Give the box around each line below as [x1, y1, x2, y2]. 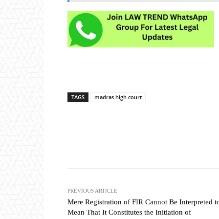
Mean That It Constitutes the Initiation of [67, 208, 191, 217]
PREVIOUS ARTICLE [67, 188, 117, 194]
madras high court [94, 93, 142, 101]
